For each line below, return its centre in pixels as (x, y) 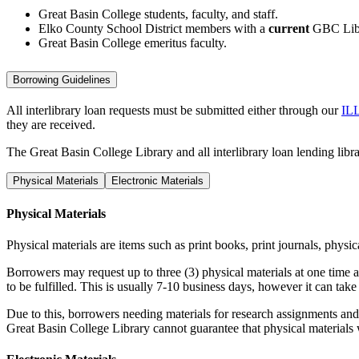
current (289, 28)
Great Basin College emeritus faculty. (133, 42)
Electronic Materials (157, 181)
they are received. (51, 125)
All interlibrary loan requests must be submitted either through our (174, 111)
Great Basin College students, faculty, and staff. (158, 14)
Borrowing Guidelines (62, 79)
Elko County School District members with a (153, 28)
